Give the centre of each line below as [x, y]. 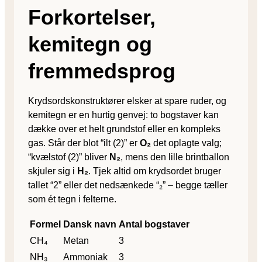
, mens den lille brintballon [175, 157]
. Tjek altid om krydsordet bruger [155, 171]
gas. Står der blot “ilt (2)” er [84, 143]
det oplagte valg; [186, 143]
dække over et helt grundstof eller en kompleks [124, 129]
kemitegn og [90, 44]
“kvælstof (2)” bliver [69, 157]
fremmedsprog [102, 71]
